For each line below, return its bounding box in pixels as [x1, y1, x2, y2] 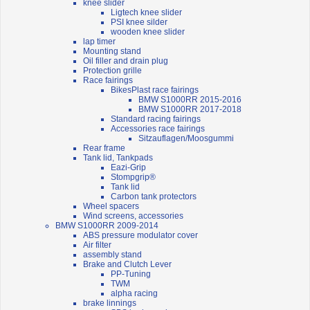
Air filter [83, 240, 111, 250]
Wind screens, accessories [83, 211, 183, 221]
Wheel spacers [83, 201, 139, 212]
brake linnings [83, 298, 136, 309]
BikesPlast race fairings [111, 85, 199, 95]
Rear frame [83, 143, 125, 154]
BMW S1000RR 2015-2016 [138, 95, 241, 105]
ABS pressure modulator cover [83, 230, 198, 241]
